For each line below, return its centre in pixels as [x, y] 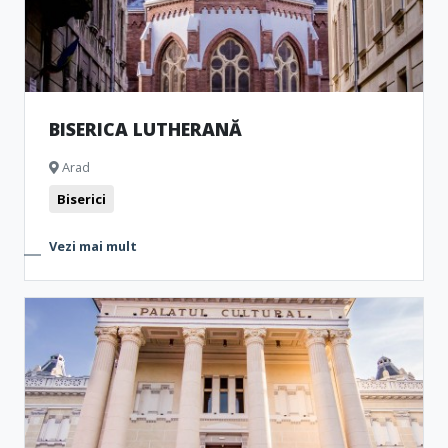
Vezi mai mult [93, 246]
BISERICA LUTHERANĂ [145, 129]
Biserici [81, 199]
